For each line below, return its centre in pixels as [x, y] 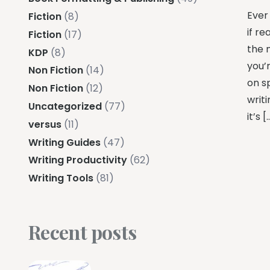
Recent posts [83, 232]
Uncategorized [65, 106]
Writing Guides [64, 142]
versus [45, 124]
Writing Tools [61, 178]
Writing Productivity [78, 160]
